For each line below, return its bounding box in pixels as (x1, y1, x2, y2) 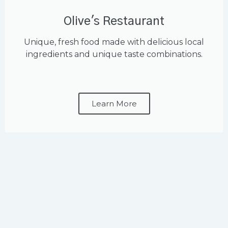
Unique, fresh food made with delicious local (24, 37, 204, 47)
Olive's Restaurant (64, 16, 164, 28)
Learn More (91, 99, 137, 109)
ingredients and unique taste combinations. (25, 49, 203, 60)
